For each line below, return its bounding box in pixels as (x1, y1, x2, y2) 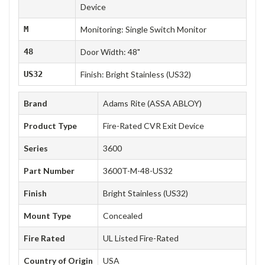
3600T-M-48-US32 (103, 165, 173, 176)
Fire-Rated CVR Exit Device (103, 120, 204, 131)
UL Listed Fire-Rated (103, 232, 179, 243)
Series (24, 143, 48, 153)
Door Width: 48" (80, 46, 140, 57)
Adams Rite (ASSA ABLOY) (103, 98, 202, 108)
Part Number (24, 165, 75, 176)
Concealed (103, 210, 143, 221)
